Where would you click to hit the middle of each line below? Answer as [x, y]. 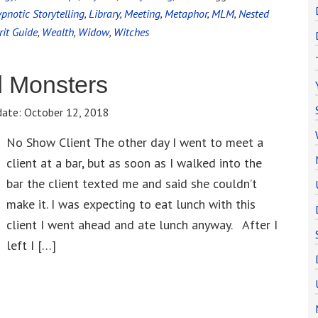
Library [104, 13]
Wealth [58, 32]
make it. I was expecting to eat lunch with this [131, 204]
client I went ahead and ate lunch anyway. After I [142, 225]
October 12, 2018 [67, 112]
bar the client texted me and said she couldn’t [132, 183]
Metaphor [186, 13]
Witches [131, 32]
